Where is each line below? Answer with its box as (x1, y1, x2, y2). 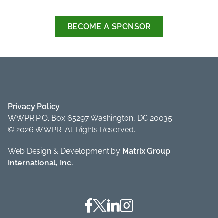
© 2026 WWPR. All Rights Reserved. (8, 125, 135, 134)
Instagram (119, 198, 156, 208)
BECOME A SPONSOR (67, 21, 151, 31)
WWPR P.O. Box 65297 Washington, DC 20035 (8, 113, 172, 123)
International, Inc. (8, 158, 73, 167)
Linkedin (107, 198, 136, 208)
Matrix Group (122, 146, 170, 156)
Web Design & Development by (8, 146, 122, 156)
